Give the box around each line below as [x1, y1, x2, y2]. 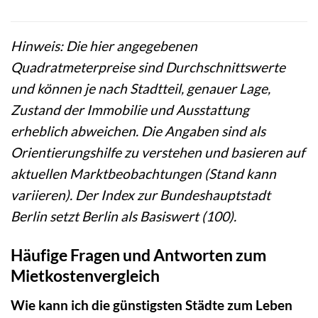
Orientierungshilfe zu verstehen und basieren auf [11, 144, 305, 161]
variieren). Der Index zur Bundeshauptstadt [11, 187, 270, 204]
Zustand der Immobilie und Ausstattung [11, 102, 249, 119]
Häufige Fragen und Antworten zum [11, 245, 266, 265]
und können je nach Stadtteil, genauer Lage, [11, 80, 270, 97]
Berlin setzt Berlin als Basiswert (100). [11, 208, 236, 225]
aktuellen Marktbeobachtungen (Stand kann [11, 165, 276, 182]
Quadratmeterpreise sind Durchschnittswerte [11, 59, 285, 76]
